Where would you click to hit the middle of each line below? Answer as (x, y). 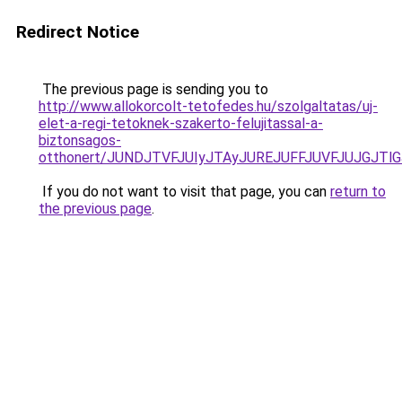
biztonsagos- (80, 140)
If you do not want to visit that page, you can (184, 192)
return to (358, 192)
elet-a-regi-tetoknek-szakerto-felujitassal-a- (181, 123)
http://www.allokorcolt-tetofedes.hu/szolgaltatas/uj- (208, 106)
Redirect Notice (78, 32)
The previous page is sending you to (153, 89)
